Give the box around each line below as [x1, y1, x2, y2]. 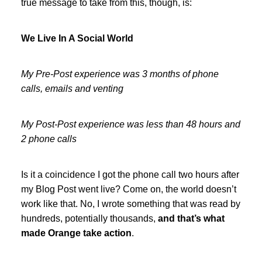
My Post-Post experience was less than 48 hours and [20, 119, 240, 129]
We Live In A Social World [20, 33, 133, 43]
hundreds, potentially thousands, [20, 213, 158, 223]
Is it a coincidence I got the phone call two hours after [20, 169, 239, 180]
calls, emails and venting [20, 83, 123, 94]
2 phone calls [20, 133, 77, 144]
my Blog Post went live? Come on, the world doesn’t [20, 184, 236, 194]
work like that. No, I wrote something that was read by [20, 198, 240, 209]
